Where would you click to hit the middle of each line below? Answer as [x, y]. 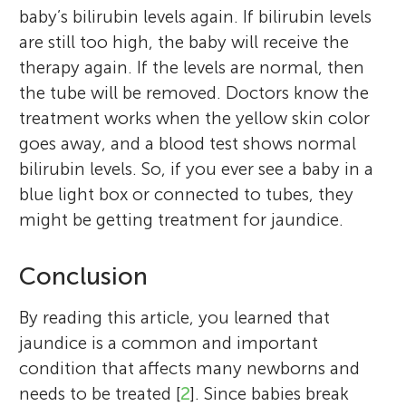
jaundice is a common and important [169, 343]
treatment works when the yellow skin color [195, 118]
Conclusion [84, 276]
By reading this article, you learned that [175, 317]
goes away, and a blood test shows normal [188, 143]
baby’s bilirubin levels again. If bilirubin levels [196, 16]
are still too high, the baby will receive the [184, 42]
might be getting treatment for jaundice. [182, 219]
